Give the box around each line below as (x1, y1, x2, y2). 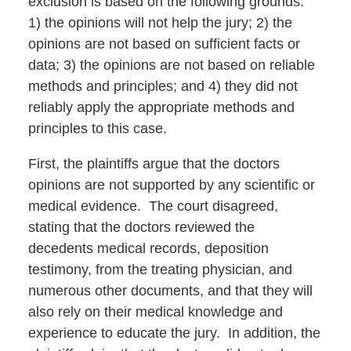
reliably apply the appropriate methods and (27, 100, 295, 116)
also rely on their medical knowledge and (27, 304, 283, 320)
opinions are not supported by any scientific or (27, 177, 315, 194)
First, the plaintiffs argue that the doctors (27, 156, 280, 172)
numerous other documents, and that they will (27, 283, 313, 299)
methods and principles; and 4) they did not (27, 78, 298, 95)
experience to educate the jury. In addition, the (27, 325, 320, 342)
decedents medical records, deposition (27, 241, 269, 257)
